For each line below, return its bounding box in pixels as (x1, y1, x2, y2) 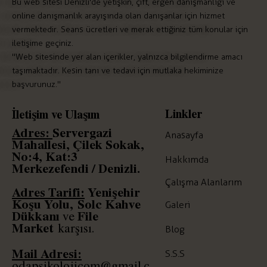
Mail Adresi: (12, 243, 82, 262)
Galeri (164, 199, 190, 211)
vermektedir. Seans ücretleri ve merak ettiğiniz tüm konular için (12, 24, 248, 35)
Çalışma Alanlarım (164, 176, 242, 188)
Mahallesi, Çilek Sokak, (12, 134, 144, 153)
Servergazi (52, 122, 112, 141)
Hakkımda (164, 153, 209, 165)
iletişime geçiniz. (12, 38, 73, 48)
